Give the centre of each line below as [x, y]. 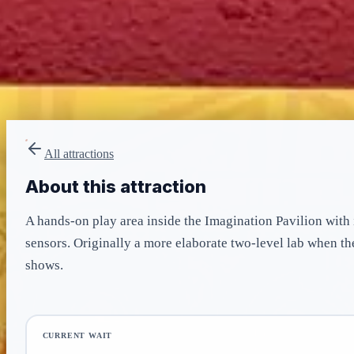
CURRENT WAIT [77, 336]
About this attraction [116, 186]
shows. [44, 265]
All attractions [79, 154]
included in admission [75, 83]
